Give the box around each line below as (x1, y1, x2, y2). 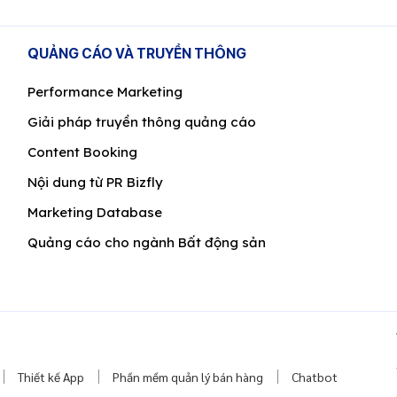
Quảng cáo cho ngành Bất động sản (27, 234, 266, 251)
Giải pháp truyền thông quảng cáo (27, 113, 256, 130)
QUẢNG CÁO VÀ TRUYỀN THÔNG (27, 45, 246, 62)
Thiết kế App (18, 369, 84, 385)
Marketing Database (27, 204, 162, 221)
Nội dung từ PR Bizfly (27, 174, 163, 191)
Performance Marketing (27, 83, 183, 100)
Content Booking (27, 144, 137, 160)
